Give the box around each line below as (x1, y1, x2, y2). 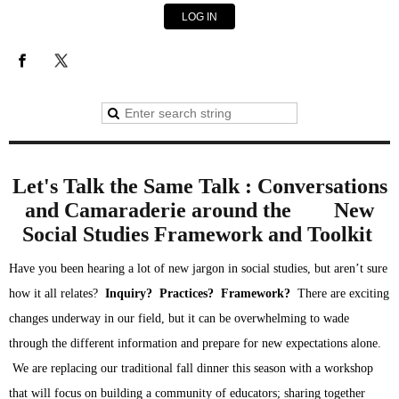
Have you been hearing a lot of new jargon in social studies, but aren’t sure (9, 262, 387, 276)
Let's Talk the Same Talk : (12, 175, 257, 199)
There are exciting (294, 287, 389, 301)
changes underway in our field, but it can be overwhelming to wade (9, 312, 349, 326)
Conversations (256, 175, 387, 199)
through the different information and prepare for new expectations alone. (9, 337, 381, 351)
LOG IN (182, 11, 217, 24)
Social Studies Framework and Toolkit (21, 223, 378, 247)
